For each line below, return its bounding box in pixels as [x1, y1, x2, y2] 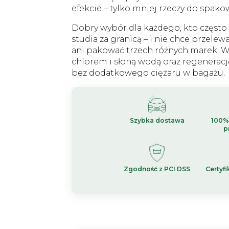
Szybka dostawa [129, 117, 185, 124]
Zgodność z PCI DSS [124, 165, 190, 173]
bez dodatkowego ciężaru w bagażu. [72, 68, 225, 78]
